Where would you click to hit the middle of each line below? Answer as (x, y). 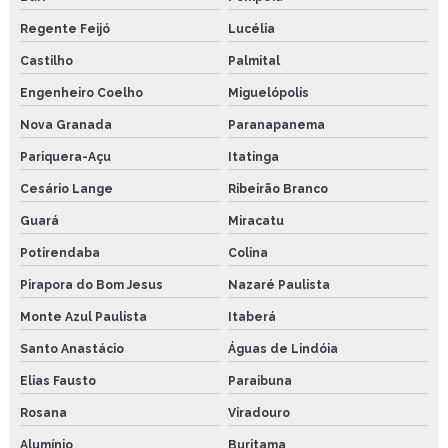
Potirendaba (60, 253)
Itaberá (251, 317)
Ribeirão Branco (277, 189)
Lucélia (251, 29)
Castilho (46, 61)
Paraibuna (259, 381)
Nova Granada (66, 125)
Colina (247, 253)
